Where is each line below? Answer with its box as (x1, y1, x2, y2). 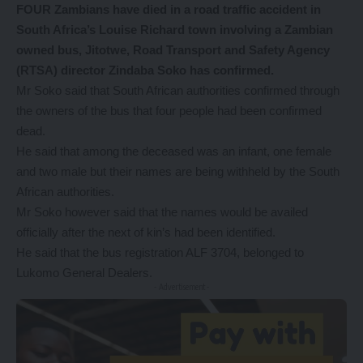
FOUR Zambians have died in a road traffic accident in (16, 2, 321, 16)
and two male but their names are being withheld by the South (16, 164, 340, 178)
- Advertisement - (153, 282, 210, 292)
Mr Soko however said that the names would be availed (16, 205, 308, 219)
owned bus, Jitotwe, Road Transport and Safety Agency (16, 43, 330, 57)
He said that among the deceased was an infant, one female (16, 144, 331, 158)
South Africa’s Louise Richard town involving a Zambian (16, 23, 333, 36)
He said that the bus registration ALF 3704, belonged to (16, 246, 304, 259)
